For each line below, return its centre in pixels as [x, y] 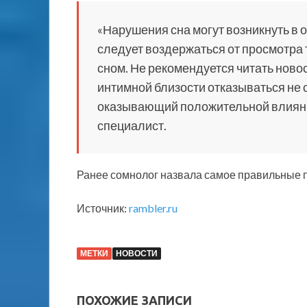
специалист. [132, 125]
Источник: [103, 208]
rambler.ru [153, 208]
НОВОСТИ [137, 253]
